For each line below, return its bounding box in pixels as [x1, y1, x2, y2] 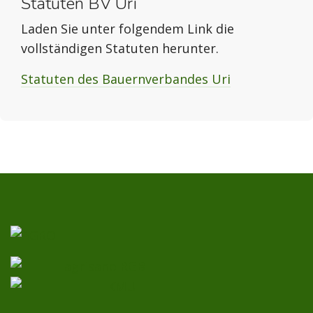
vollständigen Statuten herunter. [21, 40, 219, 57]
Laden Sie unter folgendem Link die [21, 20, 234, 37]
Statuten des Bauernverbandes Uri [21, 71, 231, 87]
